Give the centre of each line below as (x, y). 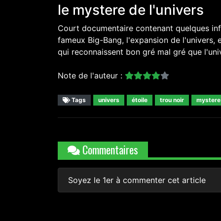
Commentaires (109, 150)
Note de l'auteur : (91, 76)
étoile (140, 100)
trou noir (172, 100)
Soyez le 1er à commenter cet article (137, 180)
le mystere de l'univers (131, 10)
